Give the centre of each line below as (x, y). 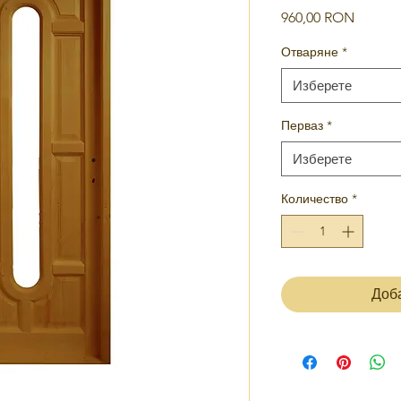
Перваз (302, 126)
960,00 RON (318, 18)
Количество (315, 199)
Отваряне (310, 52)
